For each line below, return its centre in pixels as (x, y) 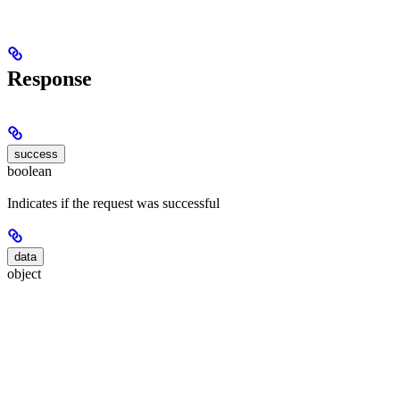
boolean (29, 171)
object (24, 274)
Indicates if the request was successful (113, 204)
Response (50, 79)
